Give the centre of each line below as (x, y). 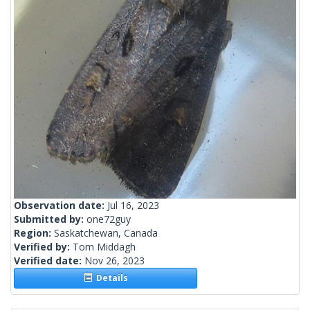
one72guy (109, 219)
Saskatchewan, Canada (106, 233)
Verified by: (43, 247)
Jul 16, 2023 (133, 206)
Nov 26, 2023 (115, 261)
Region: (34, 233)
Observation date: (61, 206)
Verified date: (49, 261)
